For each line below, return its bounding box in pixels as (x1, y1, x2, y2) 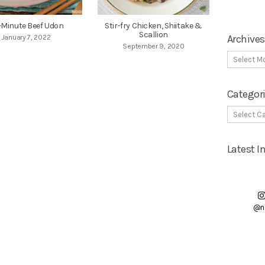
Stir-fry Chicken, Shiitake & (105, 21, 202, 31)
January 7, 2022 (1, 33, 51, 42)
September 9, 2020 (122, 42, 185, 51)
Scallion (139, 30, 168, 40)
